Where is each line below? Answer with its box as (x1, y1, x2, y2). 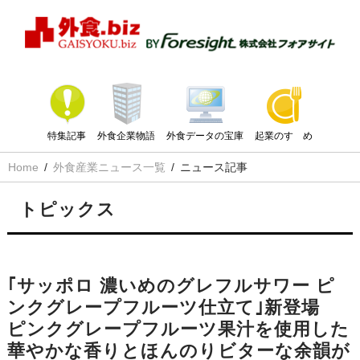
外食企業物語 (97, 130, 155, 142)
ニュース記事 (180, 161, 247, 174)
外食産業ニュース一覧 (53, 161, 166, 174)
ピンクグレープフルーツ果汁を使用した (6, 319, 350, 340)
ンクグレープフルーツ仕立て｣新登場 (6, 297, 320, 318)
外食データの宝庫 (166, 130, 243, 142)
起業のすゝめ (255, 130, 313, 142)
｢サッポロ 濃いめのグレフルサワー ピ (6, 276, 335, 297)
